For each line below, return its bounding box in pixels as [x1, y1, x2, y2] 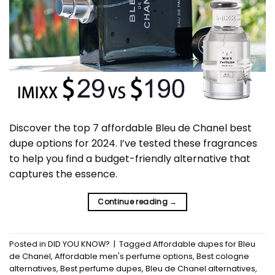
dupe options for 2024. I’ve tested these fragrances [9, 136, 257, 151]
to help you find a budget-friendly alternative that [9, 152, 250, 166]
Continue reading [98, 196, 170, 207]
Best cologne [196, 250, 249, 261]
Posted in [9, 238, 48, 249]
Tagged [119, 238, 153, 249]
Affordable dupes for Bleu [153, 238, 255, 249]
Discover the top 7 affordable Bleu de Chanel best [9, 121, 252, 136]
